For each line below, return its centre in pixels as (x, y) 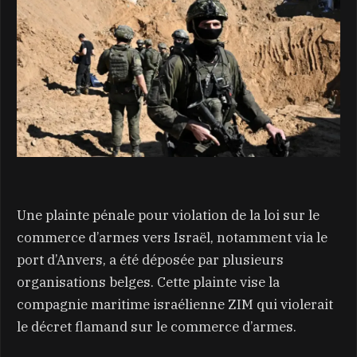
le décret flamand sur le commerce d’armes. (157, 326)
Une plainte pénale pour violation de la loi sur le (168, 215)
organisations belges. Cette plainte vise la (148, 282)
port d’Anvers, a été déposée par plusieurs (150, 259)
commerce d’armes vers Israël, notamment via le (172, 237)
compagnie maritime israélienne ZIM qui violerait (175, 304)
